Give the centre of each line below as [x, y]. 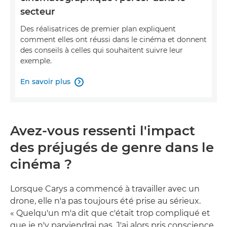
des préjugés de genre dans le [112, 148]
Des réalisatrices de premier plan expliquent [98, 29]
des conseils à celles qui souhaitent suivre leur [102, 50]
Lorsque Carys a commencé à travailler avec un [105, 189]
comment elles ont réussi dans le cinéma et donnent [113, 40]
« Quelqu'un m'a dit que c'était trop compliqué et [110, 213]
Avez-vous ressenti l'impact [103, 131]
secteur [38, 12]
